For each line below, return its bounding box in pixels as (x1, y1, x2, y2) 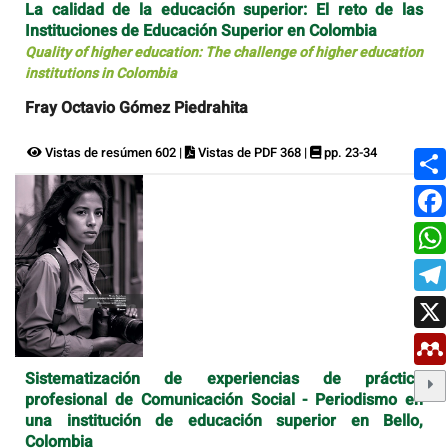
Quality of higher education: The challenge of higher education (25, 42, 423, 64)
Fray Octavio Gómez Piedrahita (25, 96, 248, 121)
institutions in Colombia (25, 63, 177, 85)
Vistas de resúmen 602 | (42, 143, 185, 163)
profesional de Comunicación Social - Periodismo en (25, 387, 423, 412)
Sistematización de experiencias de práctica (25, 366, 423, 391)
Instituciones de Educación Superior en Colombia (25, 19, 377, 44)
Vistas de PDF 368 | (195, 143, 310, 163)
